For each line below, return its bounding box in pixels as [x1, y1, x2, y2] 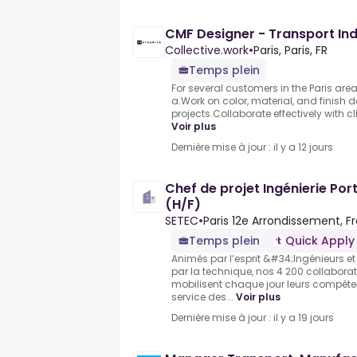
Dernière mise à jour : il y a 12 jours [171, 140, 333, 155]
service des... [171, 290, 233, 304]
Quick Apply [285, 233, 355, 249]
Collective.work [165, 42, 249, 59]
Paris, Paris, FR [253, 42, 328, 59]
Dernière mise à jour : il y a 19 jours [171, 311, 334, 325]
